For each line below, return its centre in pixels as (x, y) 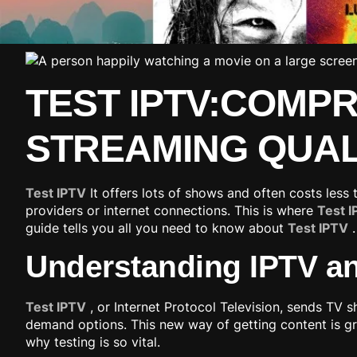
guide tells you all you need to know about (157, 228)
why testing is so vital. (93, 341)
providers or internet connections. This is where (171, 211)
